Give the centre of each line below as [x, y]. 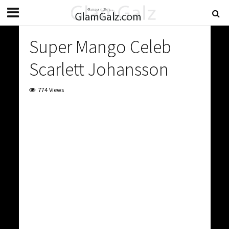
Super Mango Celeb [100, 47]
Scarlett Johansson [99, 69]
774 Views [51, 90]
